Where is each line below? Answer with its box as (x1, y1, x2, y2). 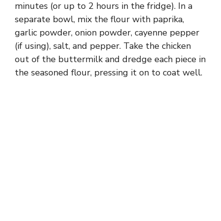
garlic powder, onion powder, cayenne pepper (15, 26, 199, 38)
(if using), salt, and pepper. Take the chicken (15, 39, 191, 52)
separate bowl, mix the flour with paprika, (15, 13, 184, 25)
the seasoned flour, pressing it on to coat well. (15, 66, 202, 78)
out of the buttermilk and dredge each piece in (15, 53, 206, 65)
